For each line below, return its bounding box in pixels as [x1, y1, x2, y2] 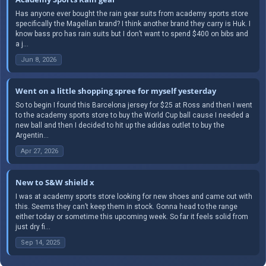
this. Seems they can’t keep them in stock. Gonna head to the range [15, 202, 237, 211]
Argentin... [15, 131, 49, 140]
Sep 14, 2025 [21, 238, 60, 246]
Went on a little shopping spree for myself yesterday [15, 85, 216, 96]
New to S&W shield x [15, 176, 94, 188]
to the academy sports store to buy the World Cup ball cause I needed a [15, 110, 249, 119]
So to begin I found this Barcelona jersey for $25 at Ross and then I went [15, 100, 252, 109]
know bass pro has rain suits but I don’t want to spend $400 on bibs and [15, 29, 248, 38]
